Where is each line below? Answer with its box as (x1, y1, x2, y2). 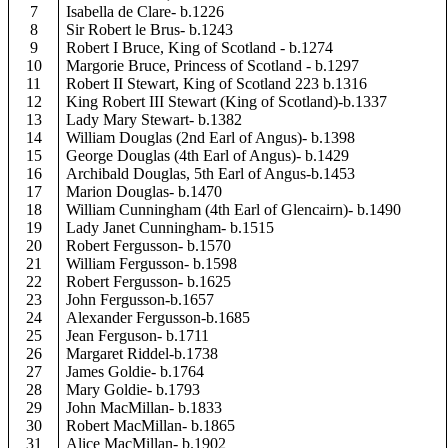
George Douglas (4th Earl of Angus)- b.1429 (66, 147, 350, 164)
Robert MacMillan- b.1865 (66, 417, 236, 434)
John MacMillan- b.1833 (66, 399, 223, 416)
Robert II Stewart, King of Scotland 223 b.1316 (66, 75, 368, 92)
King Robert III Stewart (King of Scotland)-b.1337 (66, 93, 388, 110)
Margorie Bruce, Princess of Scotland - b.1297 (66, 57, 360, 74)
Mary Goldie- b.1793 (66, 381, 201, 398)
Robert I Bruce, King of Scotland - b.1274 (66, 39, 334, 56)
